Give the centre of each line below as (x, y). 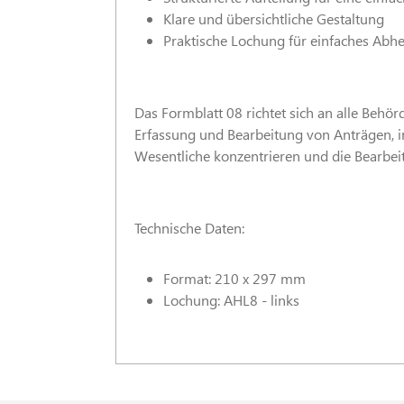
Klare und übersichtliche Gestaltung (274, 18)
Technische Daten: (189, 228)
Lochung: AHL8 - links (231, 300)
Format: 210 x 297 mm (234, 278)
